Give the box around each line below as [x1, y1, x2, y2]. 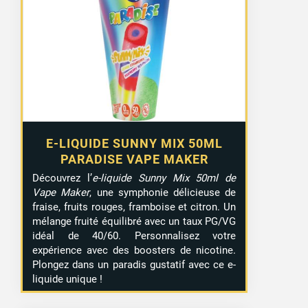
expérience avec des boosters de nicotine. [32, 244, 236, 257]
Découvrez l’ [32, 172, 92, 185]
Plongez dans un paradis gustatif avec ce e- [32, 258, 236, 272]
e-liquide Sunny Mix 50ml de [91, 172, 236, 185]
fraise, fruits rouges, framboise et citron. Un [32, 201, 236, 214]
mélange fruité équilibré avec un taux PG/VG [32, 215, 236, 228]
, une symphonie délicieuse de [89, 186, 236, 199]
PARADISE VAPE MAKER [60, 152, 208, 167]
